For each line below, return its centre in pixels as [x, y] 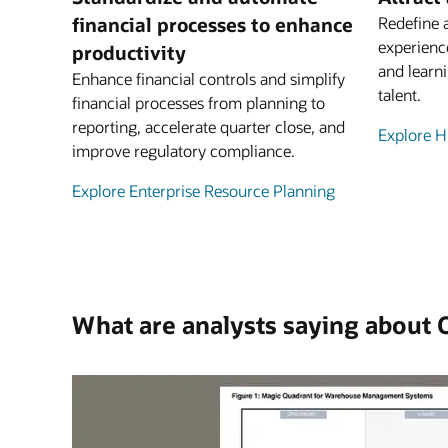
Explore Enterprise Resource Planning [203, 190]
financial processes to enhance [212, 24]
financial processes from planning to [198, 102]
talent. [399, 94]
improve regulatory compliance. [183, 150]
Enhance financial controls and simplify [208, 78]
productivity [129, 52]
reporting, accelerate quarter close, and [208, 126]
